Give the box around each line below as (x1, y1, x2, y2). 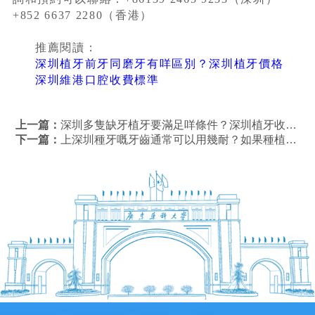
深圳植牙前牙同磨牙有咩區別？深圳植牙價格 (34, 58, 284, 70)
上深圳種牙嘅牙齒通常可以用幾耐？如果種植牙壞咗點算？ (60, 134, 286, 146)
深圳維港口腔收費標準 (34, 74, 160, 86)
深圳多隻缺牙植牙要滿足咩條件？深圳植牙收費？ (60, 119, 286, 131)
